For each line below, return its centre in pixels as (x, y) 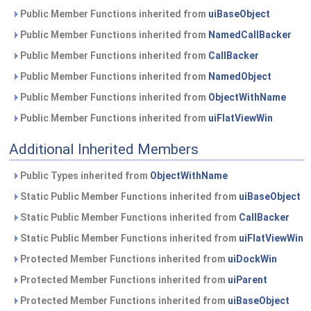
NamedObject (240, 76)
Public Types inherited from (84, 176)
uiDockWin (252, 259)
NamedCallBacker (250, 35)
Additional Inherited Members (104, 149)
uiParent (247, 280)
